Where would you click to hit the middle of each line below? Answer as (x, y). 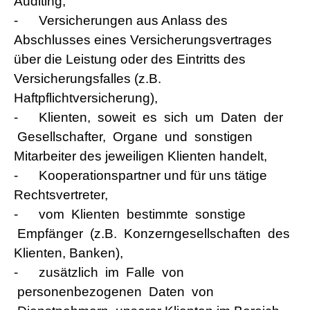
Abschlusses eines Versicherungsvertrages (143, 40)
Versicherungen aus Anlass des (133, 20)
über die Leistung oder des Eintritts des (130, 59)
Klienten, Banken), (69, 253)
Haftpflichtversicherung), (86, 98)
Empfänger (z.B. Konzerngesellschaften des (152, 234)
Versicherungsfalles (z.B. (88, 79)
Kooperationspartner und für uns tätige (153, 175)
